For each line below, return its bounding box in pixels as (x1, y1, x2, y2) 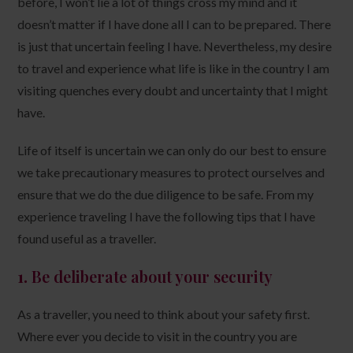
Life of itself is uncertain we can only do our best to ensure (17, 142, 327, 158)
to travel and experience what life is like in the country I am (17, 60, 330, 76)
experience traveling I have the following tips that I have (17, 208, 316, 224)
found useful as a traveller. (17, 230, 157, 246)
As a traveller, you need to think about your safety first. (17, 306, 310, 321)
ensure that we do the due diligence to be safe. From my (17, 186, 314, 202)
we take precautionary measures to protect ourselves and (17, 164, 325, 180)
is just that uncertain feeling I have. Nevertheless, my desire (17, 38, 333, 54)
